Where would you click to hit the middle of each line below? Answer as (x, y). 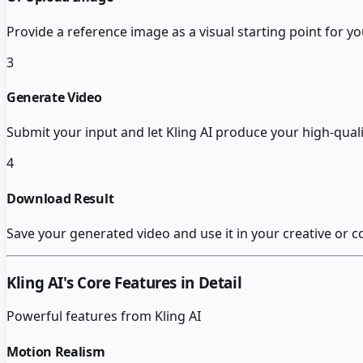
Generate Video (54, 98)
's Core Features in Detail (153, 282)
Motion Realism (56, 351)
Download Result (60, 198)
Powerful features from (81, 316)
